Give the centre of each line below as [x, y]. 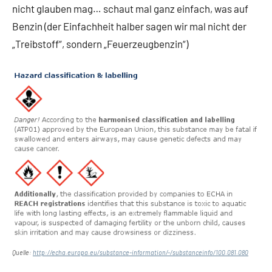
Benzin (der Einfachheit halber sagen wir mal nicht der [129, 26]
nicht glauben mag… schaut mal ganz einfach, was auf [130, 9]
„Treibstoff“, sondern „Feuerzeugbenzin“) [100, 44]
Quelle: [22, 253]
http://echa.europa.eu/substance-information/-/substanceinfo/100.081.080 [141, 253]
